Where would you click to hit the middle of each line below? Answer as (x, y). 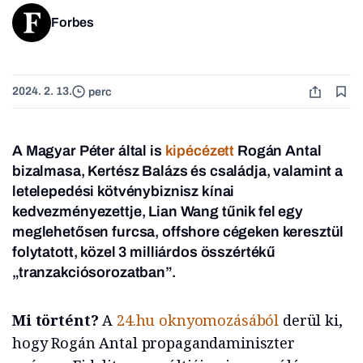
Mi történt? (56, 320)
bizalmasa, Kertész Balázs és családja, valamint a (177, 171)
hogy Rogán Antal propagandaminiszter (154, 343)
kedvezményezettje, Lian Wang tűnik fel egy (158, 212)
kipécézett (200, 151)
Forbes (73, 23)
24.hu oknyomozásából (198, 320)
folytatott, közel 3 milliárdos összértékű (144, 252)
